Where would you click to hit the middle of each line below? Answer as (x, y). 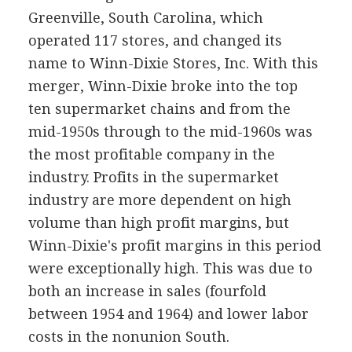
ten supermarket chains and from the (159, 108)
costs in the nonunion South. (128, 336)
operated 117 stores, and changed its (155, 40)
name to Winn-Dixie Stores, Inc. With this (173, 63)
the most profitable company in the (151, 154)
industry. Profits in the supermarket (153, 177)
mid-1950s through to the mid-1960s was (170, 131)
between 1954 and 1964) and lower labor (168, 313)
